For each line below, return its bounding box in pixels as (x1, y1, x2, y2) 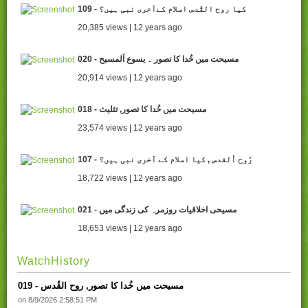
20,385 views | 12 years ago (78, 23, 182, 33)
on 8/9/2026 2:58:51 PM (18, 296, 97, 305)
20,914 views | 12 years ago (78, 73, 182, 83)
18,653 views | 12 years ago (78, 223, 182, 234)
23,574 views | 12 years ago (78, 123, 182, 133)
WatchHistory (17, 255, 90, 267)
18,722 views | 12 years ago (78, 173, 182, 184)
